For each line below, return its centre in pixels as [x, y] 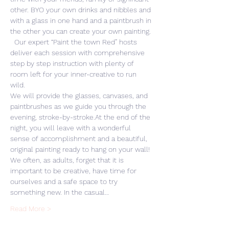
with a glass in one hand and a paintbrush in [82, 20]
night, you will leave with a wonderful [72, 128]
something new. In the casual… [60, 192]
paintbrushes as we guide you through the [79, 106]
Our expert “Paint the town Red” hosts [75, 42]
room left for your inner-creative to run [74, 74]
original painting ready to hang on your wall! [81, 149]
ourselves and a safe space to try [65, 181]
